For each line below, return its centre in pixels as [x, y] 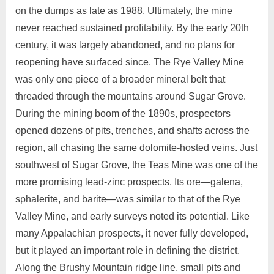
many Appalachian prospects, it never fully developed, [132, 234]
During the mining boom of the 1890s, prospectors [123, 114]
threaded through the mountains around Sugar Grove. [131, 97]
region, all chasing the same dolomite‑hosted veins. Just [136, 148]
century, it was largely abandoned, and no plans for [125, 45]
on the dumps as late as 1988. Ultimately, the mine [124, 11]
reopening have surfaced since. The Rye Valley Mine [130, 62]
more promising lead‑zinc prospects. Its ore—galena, [129, 182]
